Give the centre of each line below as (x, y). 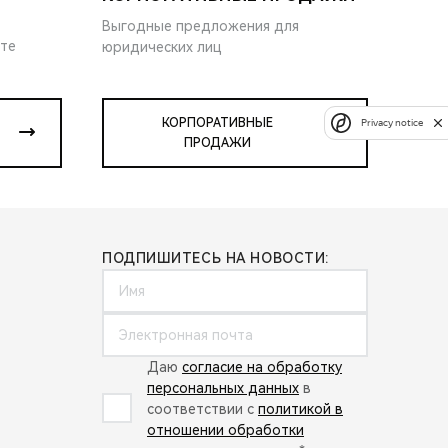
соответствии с (202, 408)
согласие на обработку (262, 366)
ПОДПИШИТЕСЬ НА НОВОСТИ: (215, 257)
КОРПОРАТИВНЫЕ (217, 122)
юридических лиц (162, 46)
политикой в (300, 408)
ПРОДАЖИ (217, 142)
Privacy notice (392, 123)
